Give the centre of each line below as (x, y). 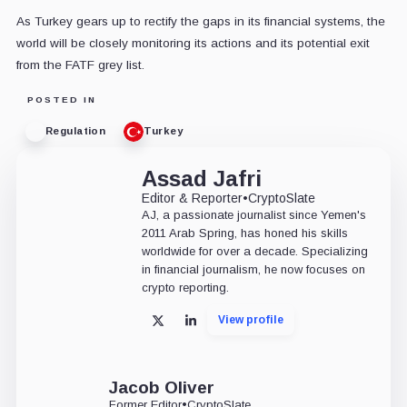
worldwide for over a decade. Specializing (254, 251)
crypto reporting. (185, 287)
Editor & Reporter (192, 198)
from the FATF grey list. (80, 65)
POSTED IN (61, 99)
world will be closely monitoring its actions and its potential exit (193, 43)
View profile (250, 319)
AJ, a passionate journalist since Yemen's (253, 214)
